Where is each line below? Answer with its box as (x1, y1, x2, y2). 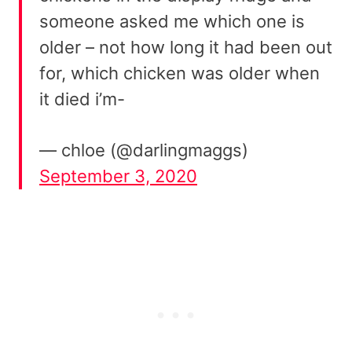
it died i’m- (39, 88, 125, 109)
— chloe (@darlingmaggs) (39, 139, 248, 160)
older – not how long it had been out (39, 36, 332, 57)
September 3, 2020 (39, 165, 197, 186)
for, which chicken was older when (39, 62, 320, 83)
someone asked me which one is (39, 10, 305, 31)
